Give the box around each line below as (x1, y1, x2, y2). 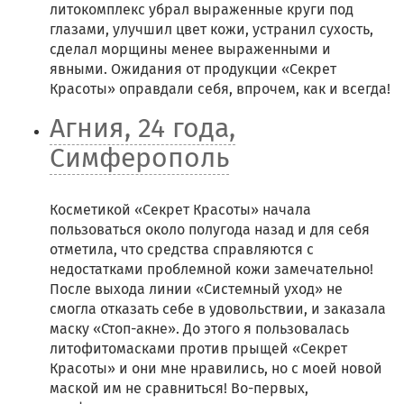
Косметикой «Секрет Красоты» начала (50, 201, 311, 218)
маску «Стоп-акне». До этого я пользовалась (50, 320, 349, 337)
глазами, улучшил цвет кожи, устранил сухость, (50, 21, 373, 38)
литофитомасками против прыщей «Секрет (50, 340, 347, 357)
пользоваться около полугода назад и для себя (50, 221, 370, 238)
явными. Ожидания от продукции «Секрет (50, 60, 336, 78)
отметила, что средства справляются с (50, 241, 314, 258)
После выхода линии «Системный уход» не (50, 280, 343, 298)
